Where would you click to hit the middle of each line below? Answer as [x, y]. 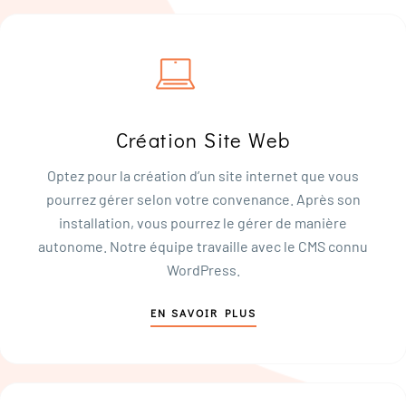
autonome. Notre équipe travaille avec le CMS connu [203, 246]
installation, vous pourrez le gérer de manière [203, 222]
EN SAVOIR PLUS [203, 312]
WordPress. [203, 269]
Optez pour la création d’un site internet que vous [203, 175]
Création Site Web [203, 140]
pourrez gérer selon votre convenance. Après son [203, 198]
